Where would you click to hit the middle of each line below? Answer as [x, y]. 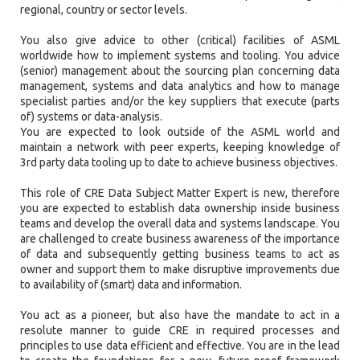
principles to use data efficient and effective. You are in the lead [180, 346]
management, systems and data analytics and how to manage [180, 86]
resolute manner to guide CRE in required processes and [180, 331]
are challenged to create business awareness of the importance [180, 239]
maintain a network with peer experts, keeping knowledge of [180, 147]
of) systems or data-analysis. [91, 117]
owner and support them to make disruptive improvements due [180, 270]
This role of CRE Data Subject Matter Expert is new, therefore [180, 193]
